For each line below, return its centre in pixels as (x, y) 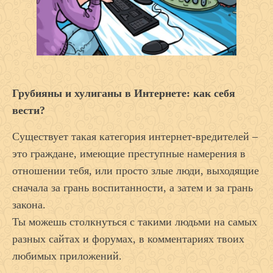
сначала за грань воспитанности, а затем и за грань (133, 188)
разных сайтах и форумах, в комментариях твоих (128, 239)
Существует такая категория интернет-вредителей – (135, 137)
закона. (29, 205)
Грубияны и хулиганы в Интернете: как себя (124, 94)
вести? (29, 111)
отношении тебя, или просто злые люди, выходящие (136, 171)
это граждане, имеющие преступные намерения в (129, 154)
